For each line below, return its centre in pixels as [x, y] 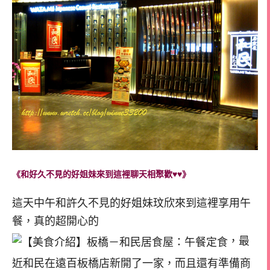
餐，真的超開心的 [55, 221]
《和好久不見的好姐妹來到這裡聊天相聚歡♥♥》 [101, 175]
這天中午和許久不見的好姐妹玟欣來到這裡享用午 [131, 203]
